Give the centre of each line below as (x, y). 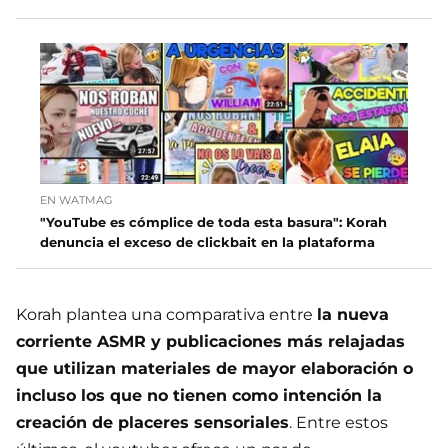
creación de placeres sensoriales (152, 422)
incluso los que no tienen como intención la (199, 395)
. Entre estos (338, 422)
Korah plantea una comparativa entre (166, 314)
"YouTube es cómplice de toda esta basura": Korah (213, 222)
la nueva (353, 314)
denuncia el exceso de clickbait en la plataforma (207, 242)
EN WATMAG (76, 200)
